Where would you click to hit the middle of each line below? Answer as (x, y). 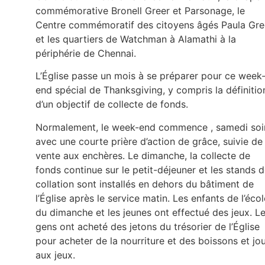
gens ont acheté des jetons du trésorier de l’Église (148, 226)
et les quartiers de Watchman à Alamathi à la (136, 39)
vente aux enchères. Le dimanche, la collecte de (143, 155)
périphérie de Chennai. (86, 53)
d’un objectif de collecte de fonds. (112, 104)
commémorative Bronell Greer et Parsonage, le (140, 10)
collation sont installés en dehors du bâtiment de (145, 184)
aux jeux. (55, 255)
